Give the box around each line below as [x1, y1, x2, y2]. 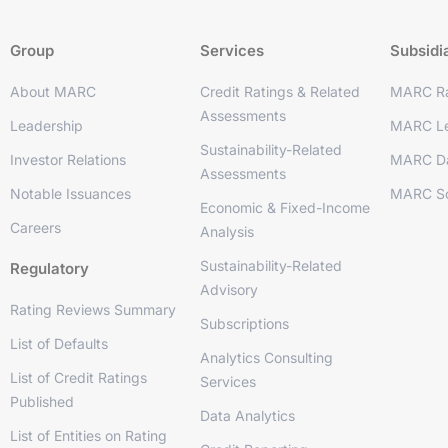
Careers [10, 219, 61, 236]
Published [10, 393, 74, 410]
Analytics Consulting [199, 349, 333, 366]
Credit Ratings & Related [199, 83, 360, 100]
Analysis [199, 223, 254, 240]
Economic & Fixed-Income [199, 199, 370, 216]
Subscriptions [199, 315, 289, 332]
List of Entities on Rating [10, 427, 167, 444]
